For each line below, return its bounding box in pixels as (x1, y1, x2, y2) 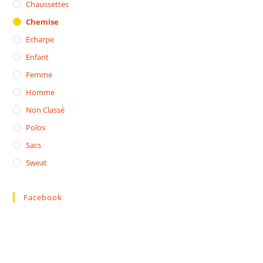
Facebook (23, 192, 63, 203)
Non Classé (26, 104, 65, 116)
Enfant (26, 52, 49, 63)
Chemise (26, 16, 59, 28)
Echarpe (26, 34, 55, 45)
